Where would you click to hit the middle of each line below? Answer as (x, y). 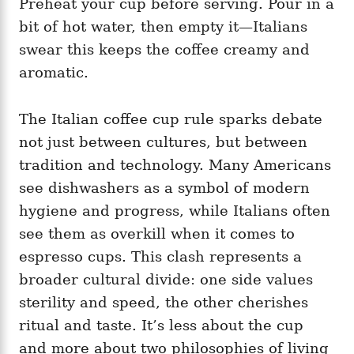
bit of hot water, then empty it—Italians (163, 27)
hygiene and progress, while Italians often (175, 211)
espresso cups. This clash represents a (160, 257)
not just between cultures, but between (163, 142)
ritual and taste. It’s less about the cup (161, 326)
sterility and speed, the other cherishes (164, 303)
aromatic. (54, 73)
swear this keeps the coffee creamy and (164, 50)
